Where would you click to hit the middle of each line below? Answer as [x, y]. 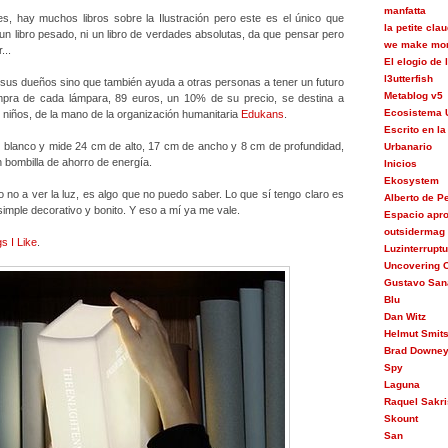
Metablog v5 [413, 95]
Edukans [262, 114]
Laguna [401, 384]
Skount [400, 418]
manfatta [404, 10]
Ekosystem [411, 180]
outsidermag [414, 231]
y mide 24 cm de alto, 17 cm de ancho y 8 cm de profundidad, [192, 146]
